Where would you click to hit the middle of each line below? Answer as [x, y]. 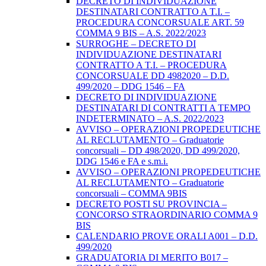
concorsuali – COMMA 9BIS [132, 194]
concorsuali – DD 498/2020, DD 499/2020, [158, 151]
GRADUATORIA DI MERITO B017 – [152, 258]
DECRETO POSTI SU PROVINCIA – [151, 204]
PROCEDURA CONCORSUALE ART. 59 [160, 23]
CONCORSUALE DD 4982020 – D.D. [153, 76]
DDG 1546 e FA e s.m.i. [122, 161]
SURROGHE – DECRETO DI [136, 44]
